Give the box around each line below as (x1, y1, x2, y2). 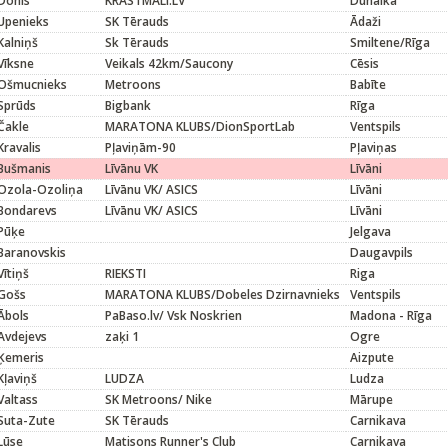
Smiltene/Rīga (350, 34, 430, 51)
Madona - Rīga (350, 307, 432, 324)
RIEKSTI (105, 265, 146, 282)
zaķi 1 (105, 328, 139, 345)
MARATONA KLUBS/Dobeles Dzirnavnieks (105, 286, 340, 303)
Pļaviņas (350, 139, 397, 156)
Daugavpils (350, 244, 413, 261)
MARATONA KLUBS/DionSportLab (105, 118, 295, 135)
